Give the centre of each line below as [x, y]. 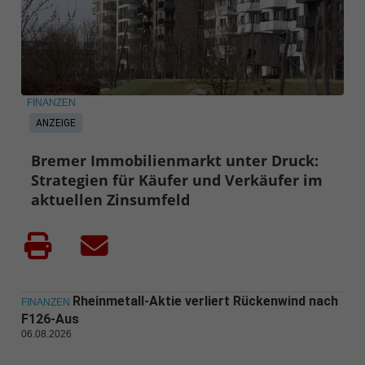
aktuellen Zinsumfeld [111, 200]
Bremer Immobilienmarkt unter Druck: [175, 161]
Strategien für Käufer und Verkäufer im [177, 180]
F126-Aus [50, 319]
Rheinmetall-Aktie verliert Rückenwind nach [205, 301]
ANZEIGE [55, 123]
